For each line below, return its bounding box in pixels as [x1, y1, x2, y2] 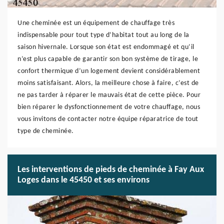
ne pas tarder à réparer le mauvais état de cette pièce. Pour [17, 91, 200, 99]
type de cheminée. [17, 127, 74, 135]
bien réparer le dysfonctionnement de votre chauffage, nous [17, 103, 200, 111]
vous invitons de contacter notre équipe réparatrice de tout [17, 115, 198, 123]
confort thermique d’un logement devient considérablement [17, 67, 200, 75]
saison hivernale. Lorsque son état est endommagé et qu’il [17, 43, 194, 51]
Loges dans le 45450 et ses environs [17, 175, 149, 185]
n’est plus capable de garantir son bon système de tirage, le [17, 55, 198, 63]
